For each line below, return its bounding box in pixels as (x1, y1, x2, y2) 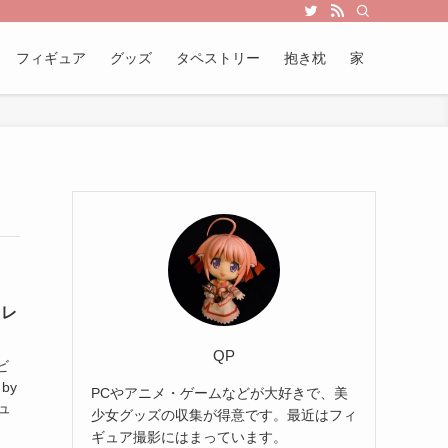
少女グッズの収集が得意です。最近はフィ (91, 406, 357, 423)
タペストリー (176, 50, 260, 66)
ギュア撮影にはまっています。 (91, 428, 287, 445)
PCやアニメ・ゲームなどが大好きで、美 (91, 384, 348, 401)
